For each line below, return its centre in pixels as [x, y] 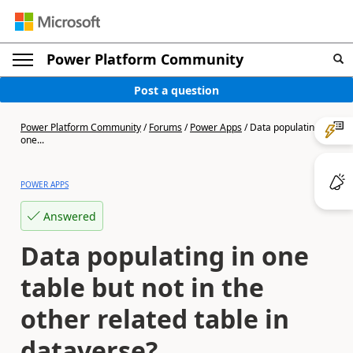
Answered [70, 216]
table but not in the [142, 287]
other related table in [155, 319]
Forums [165, 127]
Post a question [176, 90]
